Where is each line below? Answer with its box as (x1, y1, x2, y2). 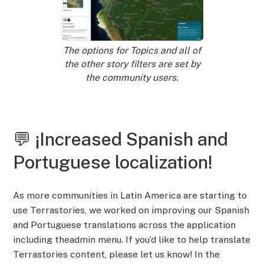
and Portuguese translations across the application (13, 219, 236, 230)
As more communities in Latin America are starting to (13, 189, 247, 201)
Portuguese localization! (13, 151, 213, 173)
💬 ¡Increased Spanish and (13, 128, 229, 150)
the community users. (85, 71, 179, 83)
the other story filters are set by (64, 58, 200, 70)
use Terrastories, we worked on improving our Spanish (13, 204, 250, 216)
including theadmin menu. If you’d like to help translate (13, 233, 251, 245)
